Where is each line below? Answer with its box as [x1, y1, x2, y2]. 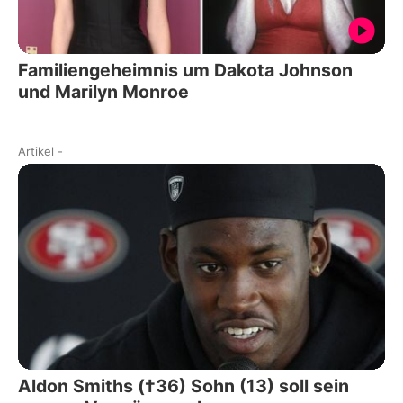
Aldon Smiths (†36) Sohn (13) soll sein [18, 375, 349, 398]
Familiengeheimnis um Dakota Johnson [18, 58, 353, 81]
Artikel [18, 143, 54, 158]
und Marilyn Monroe [18, 80, 189, 103]
